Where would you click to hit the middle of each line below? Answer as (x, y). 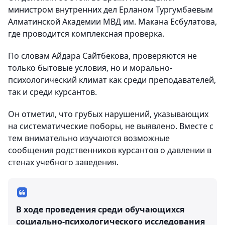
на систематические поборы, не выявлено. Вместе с (111, 126)
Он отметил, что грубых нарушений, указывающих (108, 114)
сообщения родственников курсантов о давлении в (110, 150)
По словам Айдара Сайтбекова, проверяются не (102, 56)
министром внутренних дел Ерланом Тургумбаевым (110, 10)
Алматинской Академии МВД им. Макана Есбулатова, (113, 22)
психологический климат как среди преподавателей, (112, 80)
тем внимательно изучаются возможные (89, 138)
